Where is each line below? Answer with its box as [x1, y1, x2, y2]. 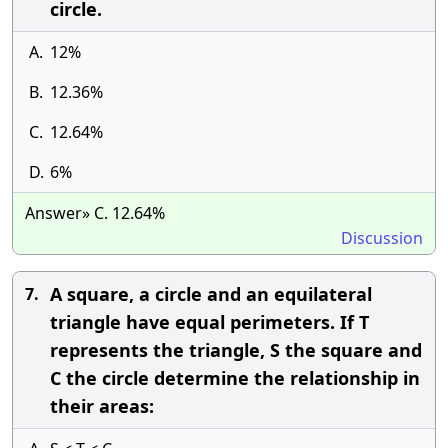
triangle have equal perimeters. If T [50, 310, 369, 334]
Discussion [341, 227, 423, 249]
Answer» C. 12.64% [25, 202, 165, 224]
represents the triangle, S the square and [50, 338, 422, 362]
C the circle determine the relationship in [50, 366, 420, 390]
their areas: [50, 394, 154, 418]
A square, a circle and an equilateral [50, 282, 372, 306]
